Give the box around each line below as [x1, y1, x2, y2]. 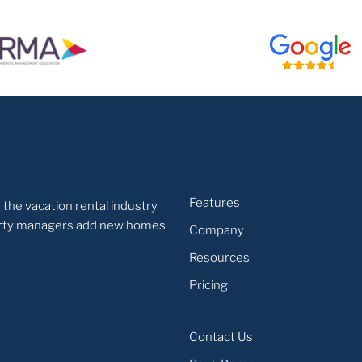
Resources [189, 250, 250, 265]
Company [189, 222, 244, 238]
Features [189, 195, 240, 210]
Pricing [189, 277, 228, 293]
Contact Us [189, 329, 253, 344]
